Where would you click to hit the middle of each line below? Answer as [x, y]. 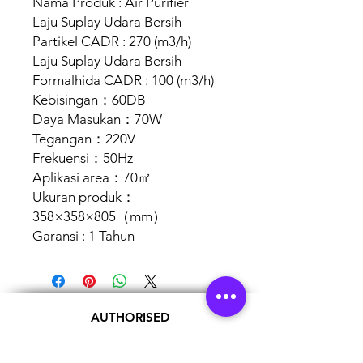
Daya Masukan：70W [97, 119]
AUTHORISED [130, 317]
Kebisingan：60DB [89, 100]
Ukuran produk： [84, 197]
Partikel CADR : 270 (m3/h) [112, 41]
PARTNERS [130, 351]
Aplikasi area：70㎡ [92, 177]
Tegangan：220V [84, 139]
